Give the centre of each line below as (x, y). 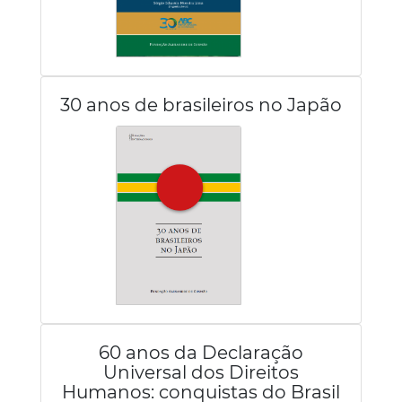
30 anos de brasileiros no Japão (201, 105)
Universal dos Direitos (201, 372)
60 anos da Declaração (201, 353)
